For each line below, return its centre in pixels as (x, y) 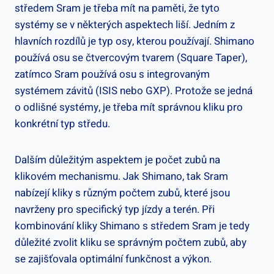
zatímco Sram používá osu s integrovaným (112, 74)
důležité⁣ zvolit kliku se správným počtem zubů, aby (131, 242)
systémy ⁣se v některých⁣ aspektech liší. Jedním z (125, 24)
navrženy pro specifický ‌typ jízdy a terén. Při (115, 209)
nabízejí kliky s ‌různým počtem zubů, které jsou (122, 193)
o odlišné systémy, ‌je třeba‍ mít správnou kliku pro (129, 107)
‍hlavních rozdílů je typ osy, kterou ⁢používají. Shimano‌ (135, 41)
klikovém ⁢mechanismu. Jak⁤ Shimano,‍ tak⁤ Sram (121, 176)
